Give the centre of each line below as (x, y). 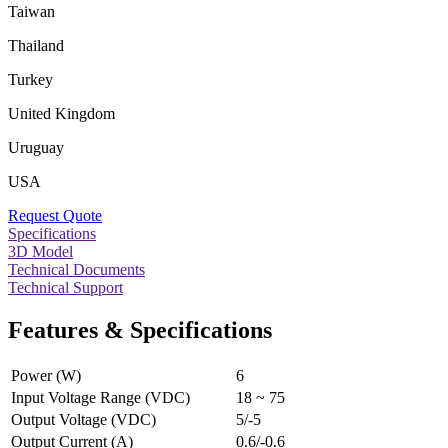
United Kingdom (61, 113)
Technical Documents (76, 269)
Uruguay (36, 147)
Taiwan (31, 11)
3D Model (40, 251)
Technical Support (65, 287)
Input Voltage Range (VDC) (100, 397)
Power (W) (46, 375)
